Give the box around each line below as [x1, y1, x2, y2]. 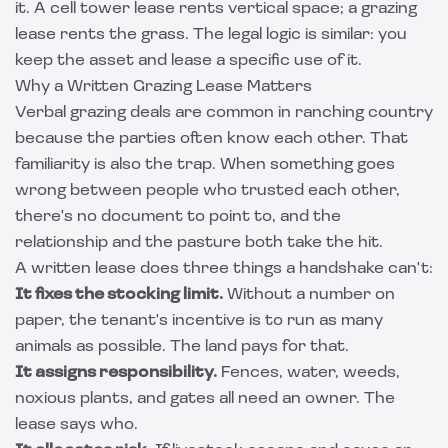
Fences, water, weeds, [217, 365, 400, 381]
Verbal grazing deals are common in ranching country [15, 105, 433, 121]
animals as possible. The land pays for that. [15, 339, 349, 355]
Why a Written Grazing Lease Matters [15, 79, 312, 95]
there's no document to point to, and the [15, 209, 341, 225]
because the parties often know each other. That [15, 131, 408, 147]
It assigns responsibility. [15, 365, 217, 381]
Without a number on [223, 287, 395, 303]
